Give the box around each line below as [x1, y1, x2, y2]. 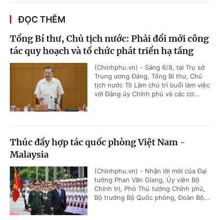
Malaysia [10, 148, 49, 160]
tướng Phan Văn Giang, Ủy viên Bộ [94, 175, 199, 184]
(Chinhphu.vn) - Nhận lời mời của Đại [94, 166, 207, 175]
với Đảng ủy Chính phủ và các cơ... [94, 89, 199, 98]
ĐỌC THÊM [18, 14, 65, 25]
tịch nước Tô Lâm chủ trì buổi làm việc [94, 81, 210, 89]
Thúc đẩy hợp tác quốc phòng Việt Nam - [10, 136, 185, 148]
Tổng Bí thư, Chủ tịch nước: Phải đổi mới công [10, 32, 209, 44]
